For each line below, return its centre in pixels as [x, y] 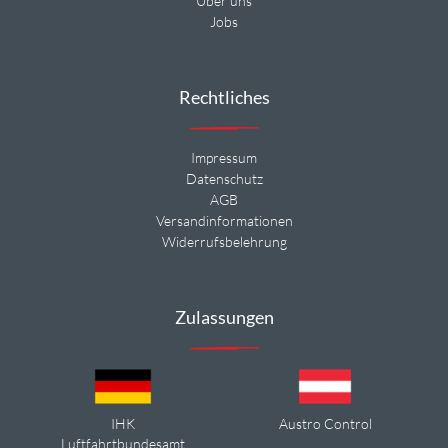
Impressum [224, 158]
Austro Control [325, 424]
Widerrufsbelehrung [224, 242]
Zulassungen [224, 317]
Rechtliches [224, 97]
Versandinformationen [224, 221]
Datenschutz [224, 179]
